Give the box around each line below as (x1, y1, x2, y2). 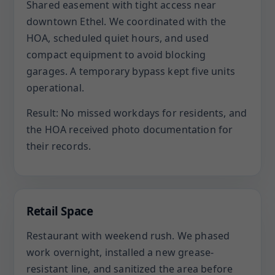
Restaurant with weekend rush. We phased (26, 229, 230, 242)
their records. (26, 139, 91, 153)
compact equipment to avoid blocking (26, 48, 206, 61)
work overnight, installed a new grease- (26, 246, 214, 259)
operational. (26, 81, 84, 95)
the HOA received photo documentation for (26, 123, 233, 136)
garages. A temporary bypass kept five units (26, 64, 235, 78)
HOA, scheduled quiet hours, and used (26, 31, 209, 45)
